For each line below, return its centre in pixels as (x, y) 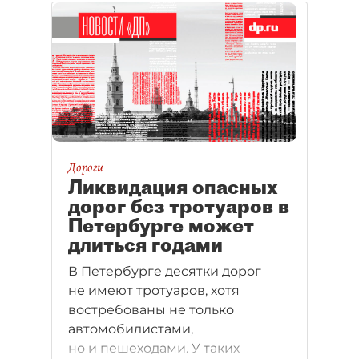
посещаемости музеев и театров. (179, 11)
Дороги (86, 168)
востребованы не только (151, 310)
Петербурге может (161, 226)
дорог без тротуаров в (179, 206)
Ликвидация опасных (173, 187)
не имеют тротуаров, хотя (154, 291)
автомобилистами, (131, 329)
